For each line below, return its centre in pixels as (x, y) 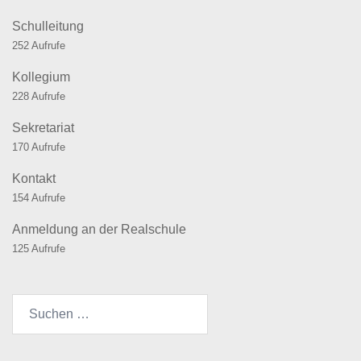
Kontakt (34, 179)
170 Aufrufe (39, 147)
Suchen (33, 304)
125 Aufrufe (39, 249)
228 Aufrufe (39, 97)
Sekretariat (43, 128)
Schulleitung (48, 27)
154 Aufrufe (39, 198)
